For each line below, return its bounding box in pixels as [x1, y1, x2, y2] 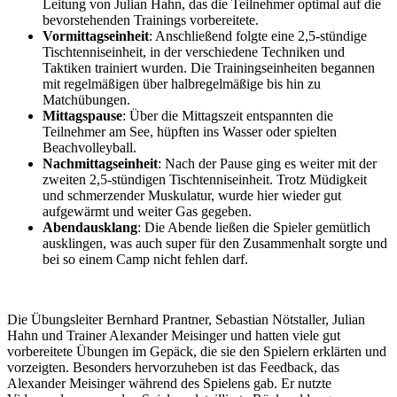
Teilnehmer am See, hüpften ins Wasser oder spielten [43, 123, 337, 139]
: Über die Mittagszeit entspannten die [122, 107, 333, 123]
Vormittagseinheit [43, 27, 149, 43]
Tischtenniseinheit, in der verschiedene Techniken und [43, 43, 345, 59]
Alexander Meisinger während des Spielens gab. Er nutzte [7, 375, 331, 391]
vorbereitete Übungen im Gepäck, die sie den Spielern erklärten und [7, 343, 386, 359]
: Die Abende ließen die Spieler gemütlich [137, 219, 370, 235]
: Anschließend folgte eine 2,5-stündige [149, 27, 367, 43]
